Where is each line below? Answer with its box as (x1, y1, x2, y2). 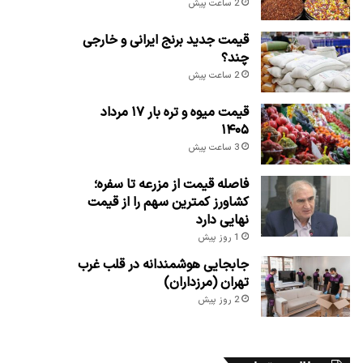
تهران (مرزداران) (163, 272, 249, 293)
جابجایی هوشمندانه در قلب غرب (77, 254, 249, 275)
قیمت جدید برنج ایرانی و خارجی (82, 30, 249, 50)
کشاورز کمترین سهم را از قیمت (87, 192, 249, 212)
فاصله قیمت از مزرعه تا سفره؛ (93, 174, 249, 194)
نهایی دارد (195, 210, 249, 230)
